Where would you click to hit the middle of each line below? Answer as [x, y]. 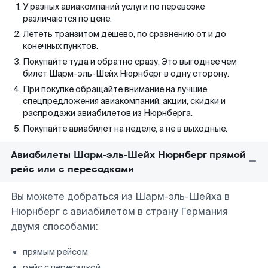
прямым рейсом [55, 252]
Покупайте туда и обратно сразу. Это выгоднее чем [130, 62]
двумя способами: [54, 226]
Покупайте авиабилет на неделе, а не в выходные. [125, 129]
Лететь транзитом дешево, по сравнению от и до [124, 34]
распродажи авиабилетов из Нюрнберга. [108, 113]
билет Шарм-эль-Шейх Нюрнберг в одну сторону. [126, 74]
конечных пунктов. [60, 46]
